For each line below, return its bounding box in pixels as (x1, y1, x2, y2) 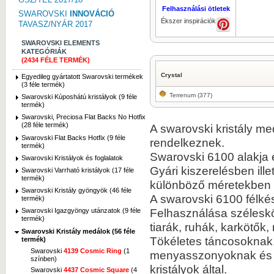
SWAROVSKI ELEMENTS (21, 39, 100, 46)
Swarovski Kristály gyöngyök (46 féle (21, 187, 131, 194)
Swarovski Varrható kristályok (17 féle (21, 166, 134, 174)
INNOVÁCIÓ (70, 9, 114, 18)
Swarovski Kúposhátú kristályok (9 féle (21, 93, 137, 101)
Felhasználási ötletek (161, 5, 230, 12)
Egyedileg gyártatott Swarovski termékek (21, 73, 143, 80)
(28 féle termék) (21, 121, 68, 129)
